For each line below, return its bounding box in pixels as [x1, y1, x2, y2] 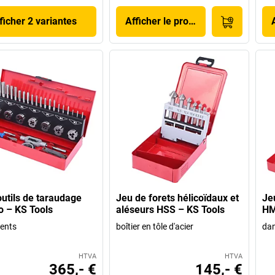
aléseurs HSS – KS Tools [116, 204, 225, 216]
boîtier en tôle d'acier [116, 222, 194, 232]
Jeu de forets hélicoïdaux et [116, 192, 239, 204]
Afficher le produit [125, 15, 206, 28]
